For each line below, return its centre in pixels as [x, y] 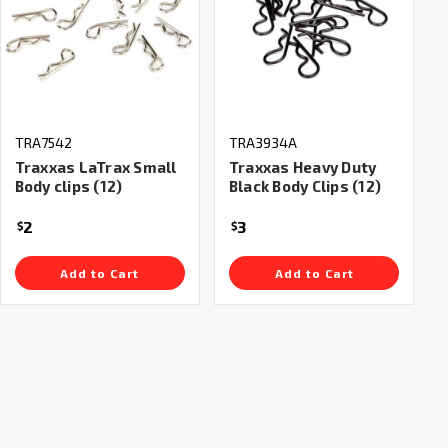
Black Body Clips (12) [305, 185]
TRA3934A [262, 142]
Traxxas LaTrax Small [95, 166]
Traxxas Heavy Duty [302, 166]
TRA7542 [43, 142]
